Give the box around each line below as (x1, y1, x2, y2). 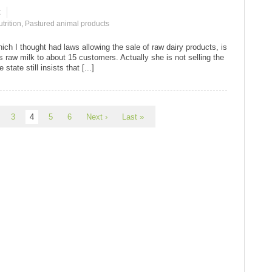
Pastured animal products (25, 19, 109, 28)
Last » (122, 112, 144, 121)
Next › (86, 112, 107, 121)
